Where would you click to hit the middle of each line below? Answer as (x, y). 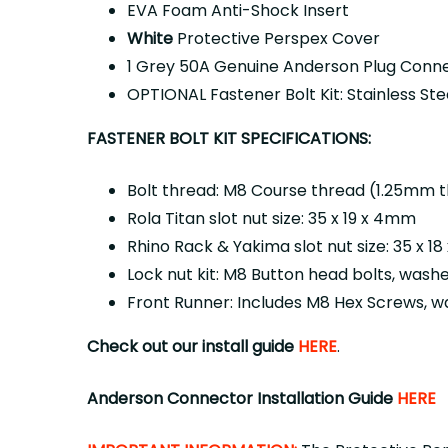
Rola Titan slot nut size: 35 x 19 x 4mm (271, 218)
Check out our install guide (190, 346)
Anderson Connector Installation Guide (242, 398)
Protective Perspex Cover (276, 38)
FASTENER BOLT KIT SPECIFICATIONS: (229, 138)
